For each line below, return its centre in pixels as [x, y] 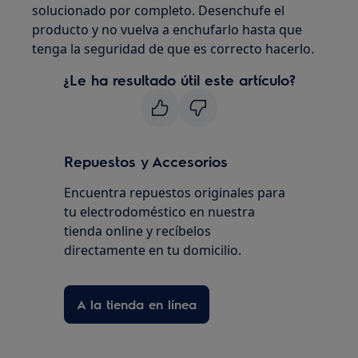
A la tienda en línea [137, 304]
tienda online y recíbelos [138, 231]
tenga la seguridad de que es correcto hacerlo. [173, 48]
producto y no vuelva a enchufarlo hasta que [167, 29]
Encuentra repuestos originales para [175, 192]
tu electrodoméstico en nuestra [160, 211]
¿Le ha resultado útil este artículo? [179, 79]
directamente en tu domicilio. [153, 250]
